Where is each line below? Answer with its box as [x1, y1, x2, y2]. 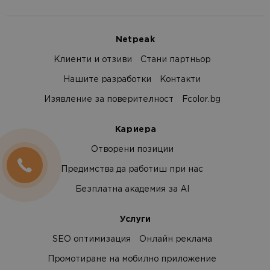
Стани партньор [140, 55, 210, 64]
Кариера [114, 125, 156, 134]
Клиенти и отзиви [54, 55, 132, 64]
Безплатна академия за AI [75, 184, 189, 194]
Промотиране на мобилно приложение [48, 254, 216, 264]
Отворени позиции [90, 145, 174, 154]
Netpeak [115, 35, 155, 45]
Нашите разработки [63, 75, 151, 84]
